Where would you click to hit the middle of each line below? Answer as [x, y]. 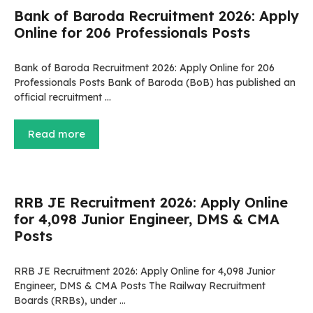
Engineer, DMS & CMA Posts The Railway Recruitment [140, 286]
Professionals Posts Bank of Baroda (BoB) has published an [155, 82]
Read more [57, 134]
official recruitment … [63, 97]
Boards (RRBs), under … [70, 300]
